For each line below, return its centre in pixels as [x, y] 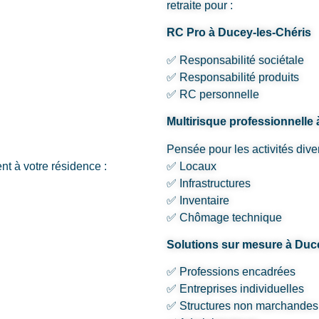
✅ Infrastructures [209, 183]
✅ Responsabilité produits [233, 77]
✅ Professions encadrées [231, 272]
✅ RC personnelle [213, 94]
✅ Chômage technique [224, 217]
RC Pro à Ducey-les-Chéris [239, 33]
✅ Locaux [192, 166]
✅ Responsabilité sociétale [235, 60]
